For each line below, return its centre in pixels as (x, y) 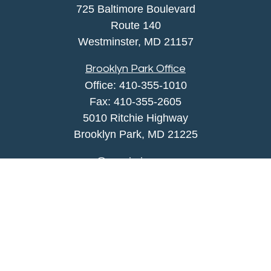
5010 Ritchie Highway (135, 118)
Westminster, (109, 42)
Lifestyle (135, 248)
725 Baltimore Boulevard (135, 9)
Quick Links (135, 217)
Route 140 (135, 25)
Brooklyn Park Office (135, 69)
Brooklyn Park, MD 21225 (135, 134)
